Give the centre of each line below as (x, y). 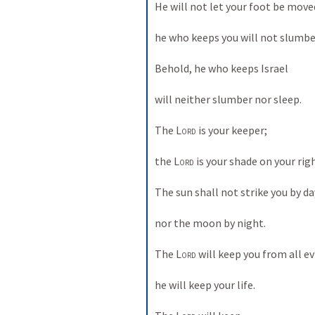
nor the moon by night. (211, 223)
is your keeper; (233, 130)
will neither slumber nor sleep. (229, 99)
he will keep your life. (206, 285)
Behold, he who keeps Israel (223, 68)
